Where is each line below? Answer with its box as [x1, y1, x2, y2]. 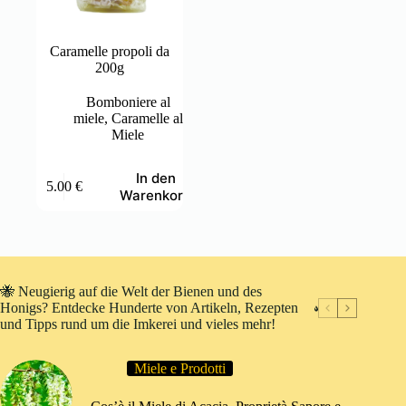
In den [135, 169, 176, 187]
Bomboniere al [85, 94, 170, 111]
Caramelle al [111, 111, 183, 127]
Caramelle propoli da [50, 43, 170, 60]
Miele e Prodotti [134, 361, 226, 377]
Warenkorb [120, 186, 192, 204]
